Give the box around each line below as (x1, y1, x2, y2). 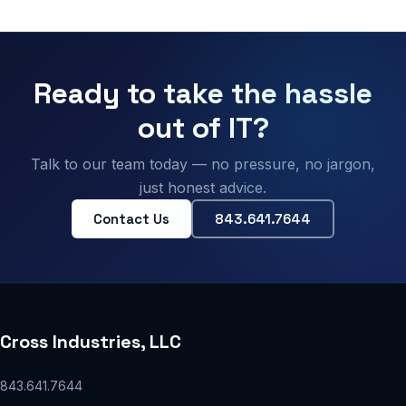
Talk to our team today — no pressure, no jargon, (31, 155, 375, 173)
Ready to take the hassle (34, 75, 372, 111)
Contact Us (93, 210, 169, 227)
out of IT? (137, 110, 269, 146)
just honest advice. (140, 179, 266, 197)
